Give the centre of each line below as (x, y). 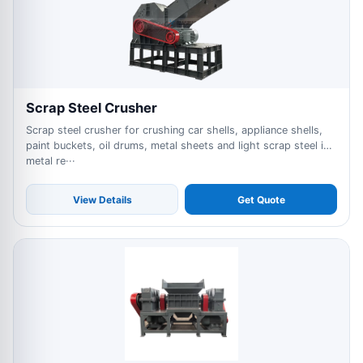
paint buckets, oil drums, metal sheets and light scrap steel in (177, 145)
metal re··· (51, 161)
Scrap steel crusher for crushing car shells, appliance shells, (174, 130)
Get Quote (261, 199)
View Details (102, 199)
